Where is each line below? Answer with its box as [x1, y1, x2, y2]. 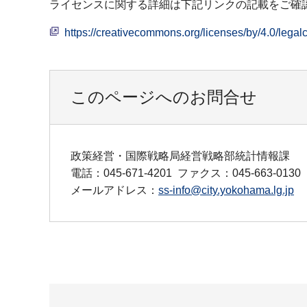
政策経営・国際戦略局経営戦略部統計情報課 [71, 149, 290, 162]
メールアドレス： [71, 184, 158, 196]
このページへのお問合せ [71, 87, 257, 106]
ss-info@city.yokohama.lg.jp [158, 184, 294, 196]
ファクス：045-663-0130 [177, 167, 301, 179]
